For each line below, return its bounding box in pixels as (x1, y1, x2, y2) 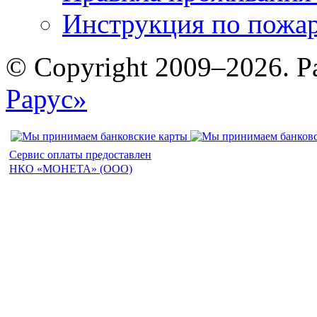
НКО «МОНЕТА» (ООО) (9, 163, 132, 175)
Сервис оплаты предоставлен (9, 149, 151, 161)
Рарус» (6, 83, 87, 115)
